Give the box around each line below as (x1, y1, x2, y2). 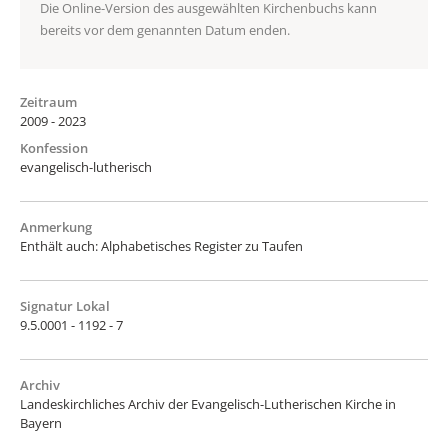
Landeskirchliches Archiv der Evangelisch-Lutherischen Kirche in (20, 394, 396, 413)
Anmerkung (20, 217, 92, 236)
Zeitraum (20, 92, 77, 111)
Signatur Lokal (20, 296, 110, 315)
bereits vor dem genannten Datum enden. (40, 20, 290, 39)
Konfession (20, 138, 88, 157)
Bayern (20, 413, 62, 432)
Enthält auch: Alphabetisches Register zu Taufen (20, 236, 303, 255)
